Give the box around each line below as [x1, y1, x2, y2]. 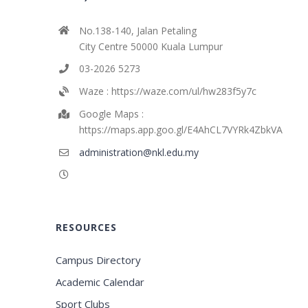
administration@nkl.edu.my [78, 145, 199, 159]
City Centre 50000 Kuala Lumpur [78, 39, 223, 53]
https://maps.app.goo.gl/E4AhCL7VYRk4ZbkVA [78, 122, 283, 136]
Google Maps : [78, 107, 144, 120]
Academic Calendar [56, 275, 145, 289]
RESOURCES [56, 221, 118, 234]
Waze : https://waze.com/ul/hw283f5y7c [78, 85, 256, 98]
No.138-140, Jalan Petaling [78, 23, 197, 37]
